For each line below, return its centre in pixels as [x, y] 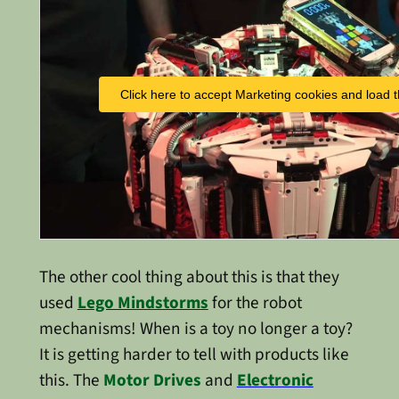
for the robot [255, 302]
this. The [71, 380]
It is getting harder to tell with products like [194, 354]
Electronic [275, 380]
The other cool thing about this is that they [189, 277]
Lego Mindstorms [142, 302]
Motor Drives [152, 380]
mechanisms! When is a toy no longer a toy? [195, 328]
